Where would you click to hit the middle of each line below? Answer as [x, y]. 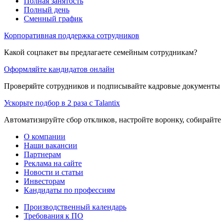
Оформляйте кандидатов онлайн [59, 69]
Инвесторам [44, 181]
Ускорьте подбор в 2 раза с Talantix [62, 103]
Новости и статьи [54, 172]
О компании [45, 136]
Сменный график [53, 18]
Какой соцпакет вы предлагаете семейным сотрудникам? [101, 52]
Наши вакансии [51, 145]
